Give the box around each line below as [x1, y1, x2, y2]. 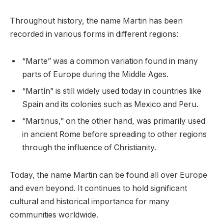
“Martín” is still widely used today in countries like [22, 86, 201, 96]
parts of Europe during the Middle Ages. [22, 70, 168, 80]
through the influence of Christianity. [22, 143, 156, 153]
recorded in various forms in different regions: [10, 29, 178, 39]
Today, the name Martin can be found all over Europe [10, 170, 207, 180]
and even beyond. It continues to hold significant [10, 184, 187, 193]
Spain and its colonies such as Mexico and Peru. [22, 100, 198, 110]
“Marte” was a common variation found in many [22, 56, 198, 66]
